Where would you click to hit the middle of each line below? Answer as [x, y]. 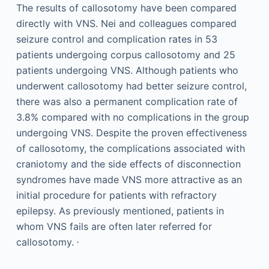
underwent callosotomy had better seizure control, [131, 86]
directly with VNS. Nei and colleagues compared [126, 24]
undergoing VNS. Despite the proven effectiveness [131, 133]
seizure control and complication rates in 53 [116, 39]
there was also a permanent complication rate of [127, 102]
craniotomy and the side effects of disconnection [128, 164]
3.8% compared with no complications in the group [132, 117]
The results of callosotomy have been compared [126, 8]
